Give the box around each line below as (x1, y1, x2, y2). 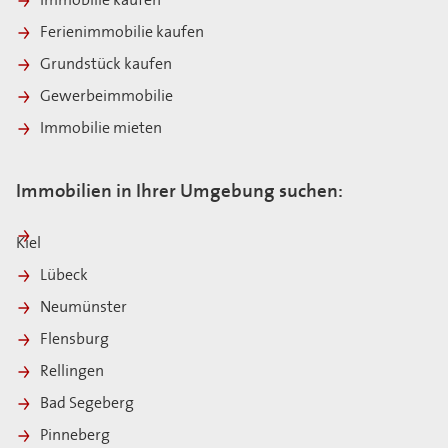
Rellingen (40, 363, 107, 380)
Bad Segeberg (40, 395, 137, 412)
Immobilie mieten (40, 120, 162, 137)
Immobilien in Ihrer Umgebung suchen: (16, 182, 343, 202)
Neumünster (40, 299, 127, 316)
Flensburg (40, 331, 109, 348)
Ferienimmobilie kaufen (40, 24, 204, 41)
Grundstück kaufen (40, 56, 172, 73)
